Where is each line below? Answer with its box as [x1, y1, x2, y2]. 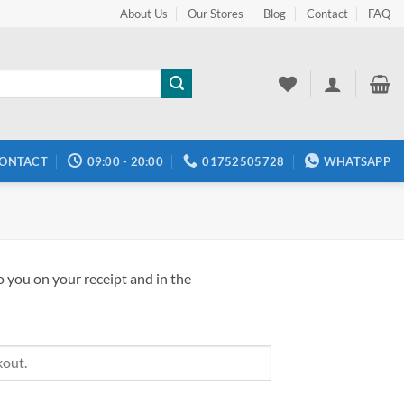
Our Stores [187, 6, 243, 21]
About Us [119, 6, 168, 21]
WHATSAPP [323, 153, 390, 169]
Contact [306, 6, 348, 21]
